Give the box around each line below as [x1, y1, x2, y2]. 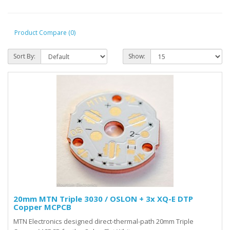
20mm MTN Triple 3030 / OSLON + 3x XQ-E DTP [13, 194, 193, 204]
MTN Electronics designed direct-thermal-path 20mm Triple [13, 217, 194, 226]
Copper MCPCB [13, 202, 71, 212]
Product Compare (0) [14, 28, 75, 37]
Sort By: [13, 52, 35, 61]
